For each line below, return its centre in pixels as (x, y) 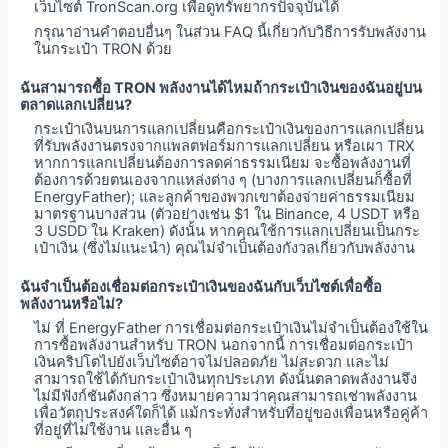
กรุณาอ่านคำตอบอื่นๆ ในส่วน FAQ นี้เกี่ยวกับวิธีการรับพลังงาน (230, 31)
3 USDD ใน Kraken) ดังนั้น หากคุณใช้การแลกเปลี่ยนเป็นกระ (227, 230)
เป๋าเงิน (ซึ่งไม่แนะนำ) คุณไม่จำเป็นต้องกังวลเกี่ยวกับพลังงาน (225, 247)
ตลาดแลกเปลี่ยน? (75, 104)
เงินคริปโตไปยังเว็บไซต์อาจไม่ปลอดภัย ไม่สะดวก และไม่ (212, 362)
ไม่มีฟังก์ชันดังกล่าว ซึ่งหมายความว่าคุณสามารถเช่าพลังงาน (226, 396)
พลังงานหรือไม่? (71, 303)
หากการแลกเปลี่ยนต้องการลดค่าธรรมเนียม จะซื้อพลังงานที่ (223, 162)
